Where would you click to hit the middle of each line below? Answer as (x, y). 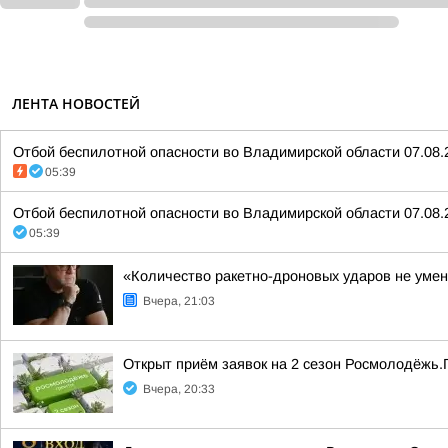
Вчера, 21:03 (179, 301)
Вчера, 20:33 (179, 389)
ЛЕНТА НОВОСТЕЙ (76, 103)
